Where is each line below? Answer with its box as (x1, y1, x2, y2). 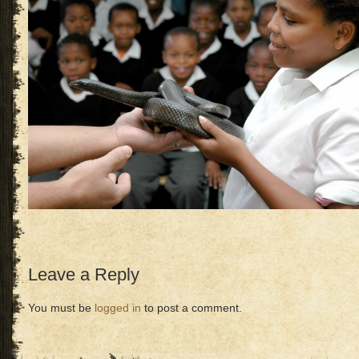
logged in (95, 301, 141, 314)
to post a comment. (141, 301, 242, 314)
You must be (28, 301, 95, 314)
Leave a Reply (28, 264, 139, 284)
